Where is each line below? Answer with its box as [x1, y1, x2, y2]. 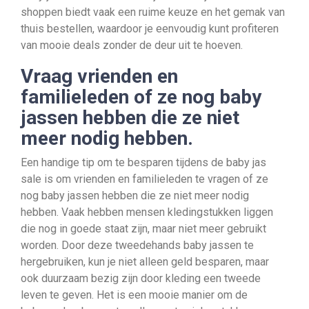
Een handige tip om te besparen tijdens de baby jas [21, 156, 266, 169]
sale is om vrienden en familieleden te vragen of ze [21, 172, 268, 186]
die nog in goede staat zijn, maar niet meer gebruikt [21, 222, 266, 235]
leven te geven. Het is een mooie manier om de [21, 288, 248, 301]
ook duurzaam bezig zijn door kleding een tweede [21, 272, 261, 285]
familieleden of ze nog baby [21, 86, 261, 108]
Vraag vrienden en [21, 65, 178, 88]
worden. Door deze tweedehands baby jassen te [21, 239, 254, 252]
